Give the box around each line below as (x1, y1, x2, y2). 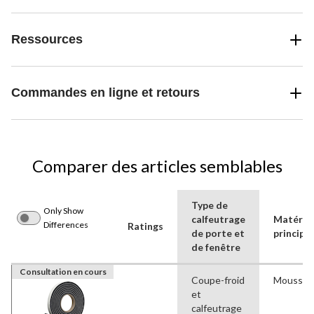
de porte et (191, 227, 245, 240)
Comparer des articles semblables (32, 156, 282, 177)
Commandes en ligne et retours (11, 86, 200, 100)
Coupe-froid (191, 274, 245, 287)
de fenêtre (191, 241, 240, 254)
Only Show (43, 205, 83, 217)
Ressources (11, 32, 83, 47)
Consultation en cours (19, 266, 107, 278)
